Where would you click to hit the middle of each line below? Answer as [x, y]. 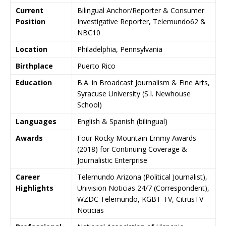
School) [90, 105]
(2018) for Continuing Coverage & [132, 149]
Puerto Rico [96, 66]
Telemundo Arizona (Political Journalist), [142, 177]
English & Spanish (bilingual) [122, 121]
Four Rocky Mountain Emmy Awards [137, 138]
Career [28, 177]
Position [31, 21]
